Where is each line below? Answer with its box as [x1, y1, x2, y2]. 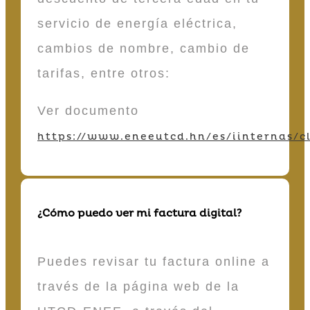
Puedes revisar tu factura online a [37, 254, 270, 268]
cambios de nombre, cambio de [37, 42, 250, 56]
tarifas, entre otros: [37, 66, 175, 81]
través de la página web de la [37, 279, 239, 293]
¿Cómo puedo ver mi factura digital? [37, 207, 241, 221]
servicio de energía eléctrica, [37, 17, 237, 31]
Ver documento [37, 104, 139, 118]
